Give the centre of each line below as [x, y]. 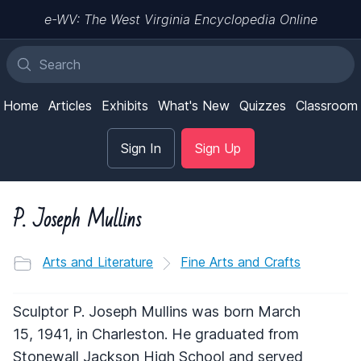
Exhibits [125, 106]
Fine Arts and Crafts [241, 262]
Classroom [327, 106]
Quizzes [263, 106]
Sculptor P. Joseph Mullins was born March [157, 311]
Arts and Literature [98, 262]
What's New [194, 106]
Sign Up [218, 148]
